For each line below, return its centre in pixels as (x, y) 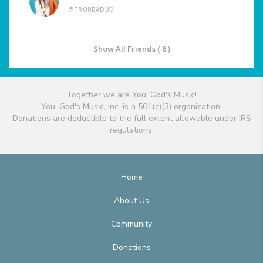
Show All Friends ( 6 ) (131, 49)
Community (131, 224)
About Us (131, 201)
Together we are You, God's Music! (131, 95)
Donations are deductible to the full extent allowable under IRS (131, 119)
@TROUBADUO (91, 10)
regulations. (131, 130)
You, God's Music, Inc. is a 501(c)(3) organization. (131, 107)
